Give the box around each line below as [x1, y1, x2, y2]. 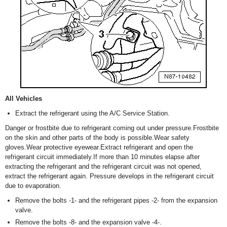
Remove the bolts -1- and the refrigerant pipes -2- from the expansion [15, 197, 217, 205]
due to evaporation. [5, 182, 61, 190]
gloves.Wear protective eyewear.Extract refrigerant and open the [5, 143, 193, 152]
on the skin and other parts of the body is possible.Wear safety [5, 134, 190, 142]
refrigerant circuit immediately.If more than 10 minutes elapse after [5, 153, 200, 161]
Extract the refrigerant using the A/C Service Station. [15, 109, 170, 118]
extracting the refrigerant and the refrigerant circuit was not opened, [5, 163, 202, 171]
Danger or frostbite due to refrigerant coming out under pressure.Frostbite [5, 124, 219, 132]
